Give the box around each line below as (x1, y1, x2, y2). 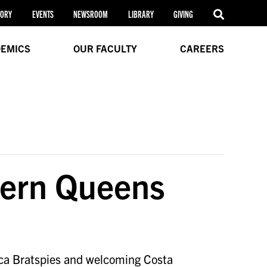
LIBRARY (128, 8, 154, 20)
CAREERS (179, 42, 224, 54)
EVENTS (32, 8, 54, 20)
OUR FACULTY (73, 42, 137, 54)
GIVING (173, 8, 194, 20)
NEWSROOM (73, 8, 108, 20)
